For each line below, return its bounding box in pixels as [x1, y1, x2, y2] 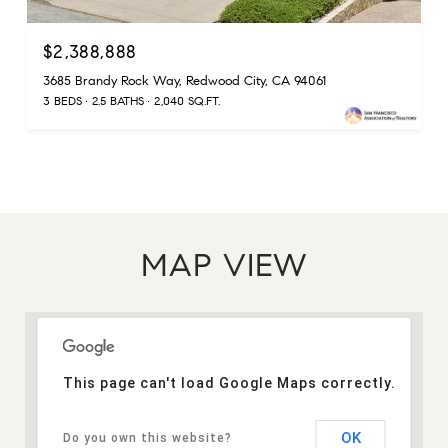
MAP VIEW [141, 245, 307, 286]
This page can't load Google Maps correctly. [62, 375, 396, 392]
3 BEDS [43, 93, 82, 109]
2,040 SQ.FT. [154, 93, 220, 109]
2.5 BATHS [92, 93, 144, 109]
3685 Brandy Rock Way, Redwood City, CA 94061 [43, 73, 326, 90]
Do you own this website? [62, 431, 232, 446]
